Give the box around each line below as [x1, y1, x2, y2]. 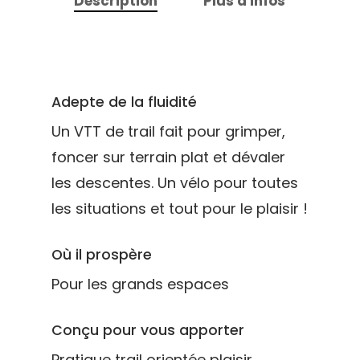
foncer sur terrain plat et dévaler [51, 146, 285, 167]
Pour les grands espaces [51, 273, 229, 294]
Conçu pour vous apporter [51, 320, 244, 340]
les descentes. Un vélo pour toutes [51, 172, 298, 193]
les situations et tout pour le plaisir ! [51, 198, 308, 219]
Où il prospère [51, 244, 152, 264]
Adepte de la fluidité [51, 92, 197, 112]
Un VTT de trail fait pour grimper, [51, 121, 285, 141]
